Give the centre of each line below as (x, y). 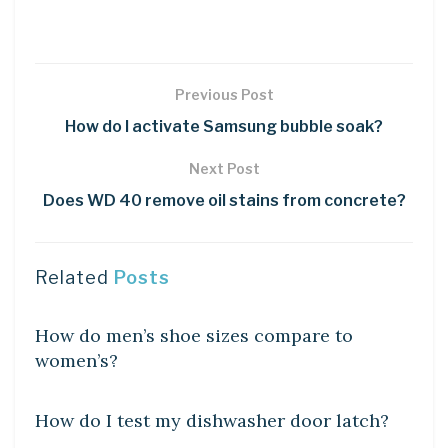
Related (72, 277)
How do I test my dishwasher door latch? (212, 420)
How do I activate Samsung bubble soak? (224, 126)
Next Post (224, 168)
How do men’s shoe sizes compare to (194, 335)
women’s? (76, 360)
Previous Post (224, 94)
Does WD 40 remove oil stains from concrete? (224, 200)
